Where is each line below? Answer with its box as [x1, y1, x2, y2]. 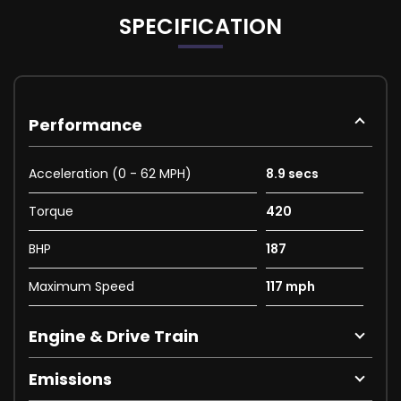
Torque [29, 201, 73, 220]
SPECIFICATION [119, 11, 282, 41]
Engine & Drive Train [29, 324, 199, 347]
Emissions [29, 367, 112, 390]
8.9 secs [265, 164, 319, 183]
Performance [29, 113, 142, 136]
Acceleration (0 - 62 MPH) [29, 164, 192, 183]
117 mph [265, 277, 315, 295]
